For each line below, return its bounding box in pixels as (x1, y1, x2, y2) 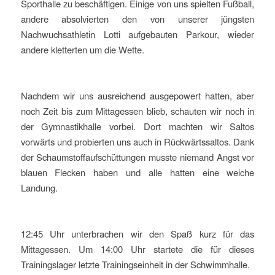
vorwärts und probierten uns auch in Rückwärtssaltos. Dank (20, 134, 255, 148)
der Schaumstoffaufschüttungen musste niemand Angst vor (20, 150, 255, 163)
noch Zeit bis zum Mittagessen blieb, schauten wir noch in (20, 104, 255, 117)
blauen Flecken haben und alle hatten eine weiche (20, 165, 255, 179)
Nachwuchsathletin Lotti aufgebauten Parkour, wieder (20, 27, 255, 41)
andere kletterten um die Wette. (20, 42, 144, 56)
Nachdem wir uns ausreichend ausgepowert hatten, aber (20, 88, 255, 102)
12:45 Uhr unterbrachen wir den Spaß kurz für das (20, 227, 255, 241)
